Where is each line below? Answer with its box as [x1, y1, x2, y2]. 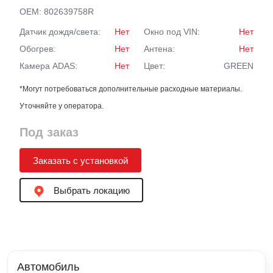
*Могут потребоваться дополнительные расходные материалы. [19, 85, 242, 93]
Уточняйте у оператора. [19, 102, 104, 110]
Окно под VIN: [144, 27, 200, 37]
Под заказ [19, 126, 79, 139]
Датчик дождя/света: [19, 27, 101, 37]
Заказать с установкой [33, 155, 128, 166]
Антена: [144, 44, 175, 54]
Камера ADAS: [19, 61, 77, 71]
